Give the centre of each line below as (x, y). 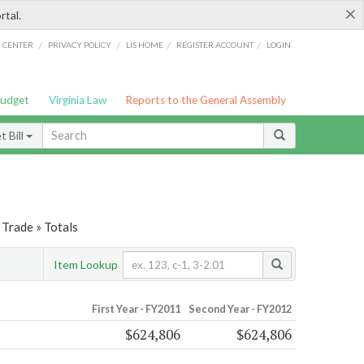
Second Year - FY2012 (240, 309)
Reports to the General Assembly (206, 100)
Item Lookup (86, 264)
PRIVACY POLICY (79, 44)
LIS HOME (145, 44)
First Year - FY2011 (136, 309)
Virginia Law (77, 100)
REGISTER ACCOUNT (215, 44)
